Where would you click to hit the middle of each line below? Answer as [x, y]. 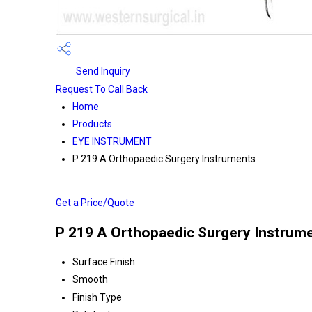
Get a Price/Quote [95, 203]
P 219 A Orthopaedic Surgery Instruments [164, 159]
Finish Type [97, 298]
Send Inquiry [102, 71]
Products [92, 124]
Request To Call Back [102, 89]
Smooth [90, 280]
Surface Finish [104, 262]
